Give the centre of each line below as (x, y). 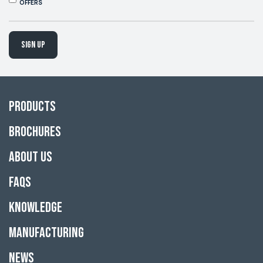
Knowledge (36, 208)
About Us (31, 157)
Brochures (35, 132)
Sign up (33, 45)
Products (32, 107)
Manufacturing (46, 233)
